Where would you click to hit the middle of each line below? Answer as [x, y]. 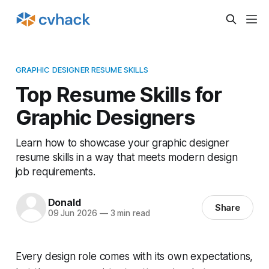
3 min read [129, 213]
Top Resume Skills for [119, 94]
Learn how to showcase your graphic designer [122, 142]
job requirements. [55, 171]
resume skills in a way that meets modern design [126, 157]
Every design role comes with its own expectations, [134, 256]
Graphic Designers [105, 117]
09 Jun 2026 [72, 213]
